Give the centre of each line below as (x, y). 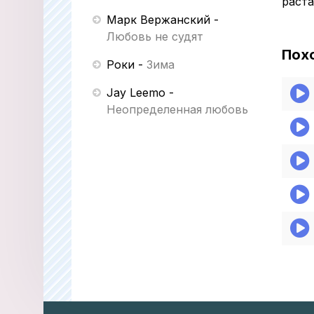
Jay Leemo (136, 93)
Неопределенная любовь (177, 109)
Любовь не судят (155, 36)
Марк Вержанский (158, 20)
